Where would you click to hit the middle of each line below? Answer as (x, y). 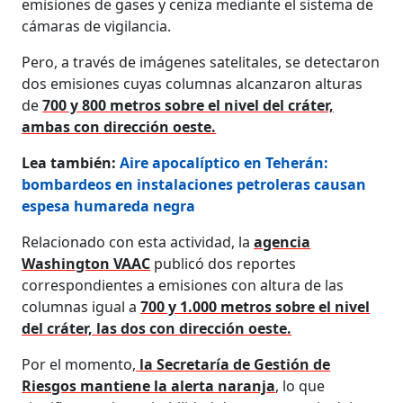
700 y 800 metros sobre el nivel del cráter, (188, 105)
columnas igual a (81, 306)
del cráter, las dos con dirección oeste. (157, 328)
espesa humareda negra (109, 206)
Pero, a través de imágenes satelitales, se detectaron (201, 62)
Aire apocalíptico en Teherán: (224, 162)
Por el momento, (79, 364)
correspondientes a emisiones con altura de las (183, 285)
